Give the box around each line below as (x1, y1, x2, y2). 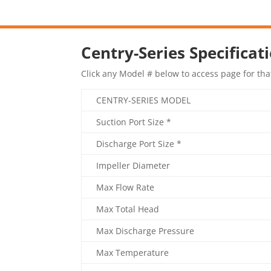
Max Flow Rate (96, 181, 155, 194)
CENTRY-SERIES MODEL (96, 94, 191, 106)
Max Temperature (96, 247, 169, 259)
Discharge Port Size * (96, 138, 182, 150)
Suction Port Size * (96, 116, 172, 128)
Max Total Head (96, 203, 160, 215)
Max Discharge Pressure (96, 225, 195, 237)
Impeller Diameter (96, 160, 171, 172)
